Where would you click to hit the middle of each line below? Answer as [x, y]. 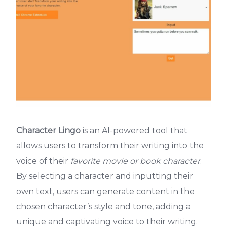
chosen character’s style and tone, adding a [103, 206]
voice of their [43, 161]
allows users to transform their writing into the [110, 146]
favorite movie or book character [135, 161]
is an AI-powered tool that [134, 130]
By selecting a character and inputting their [105, 176]
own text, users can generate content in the [105, 191]
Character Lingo [48, 130]
